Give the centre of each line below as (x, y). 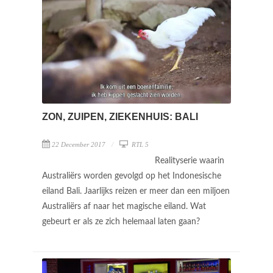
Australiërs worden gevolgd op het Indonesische (132, 176)
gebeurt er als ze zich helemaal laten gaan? (122, 222)
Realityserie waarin (190, 161)
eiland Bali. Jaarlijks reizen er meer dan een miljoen (136, 191)
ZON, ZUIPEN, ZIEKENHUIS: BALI (120, 116)
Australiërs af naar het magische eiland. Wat (124, 206)
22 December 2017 (79, 144)
